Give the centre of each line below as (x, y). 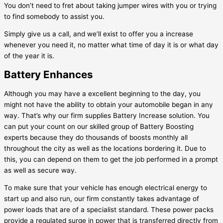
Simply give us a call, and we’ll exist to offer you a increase (99, 34)
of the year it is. (29, 56)
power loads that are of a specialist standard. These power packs (109, 210)
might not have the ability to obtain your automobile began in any (109, 104)
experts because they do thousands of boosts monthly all (96, 137)
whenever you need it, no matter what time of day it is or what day (111, 45)
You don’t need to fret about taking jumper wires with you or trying (110, 5)
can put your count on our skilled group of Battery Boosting (99, 126)
